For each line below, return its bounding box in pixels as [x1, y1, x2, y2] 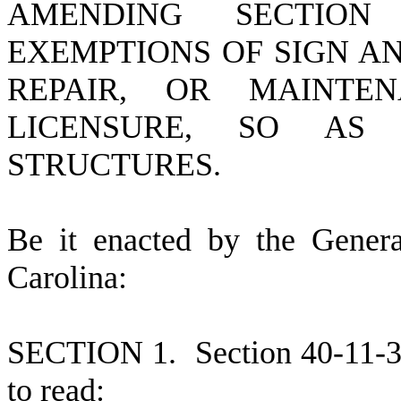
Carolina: [7, 260, 127, 295]
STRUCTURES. [7, 147, 221, 183]
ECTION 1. [25, 335, 195, 371]
